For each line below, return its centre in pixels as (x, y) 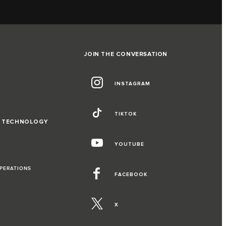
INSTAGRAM (133, 83)
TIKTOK (126, 114)
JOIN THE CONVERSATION (126, 54)
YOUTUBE (130, 144)
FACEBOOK (131, 174)
